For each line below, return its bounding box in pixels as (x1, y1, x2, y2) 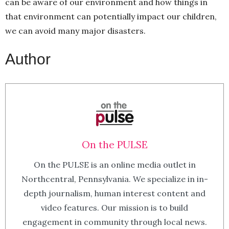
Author (5, 50, 51, 67)
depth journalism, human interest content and (24, 188, 205, 198)
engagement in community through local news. (22, 216, 207, 227)
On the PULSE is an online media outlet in (33, 159, 196, 170)
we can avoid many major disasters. (5, 25, 146, 36)
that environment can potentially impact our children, (5, 11, 217, 21)
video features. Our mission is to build (41, 202, 188, 213)
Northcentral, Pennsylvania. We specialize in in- (21, 173, 208, 184)
